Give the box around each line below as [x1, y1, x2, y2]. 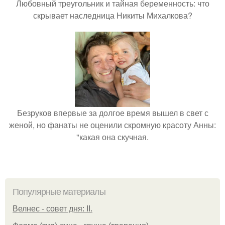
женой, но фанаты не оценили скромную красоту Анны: [9, 119, 216, 131]
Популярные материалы [13, 187, 105, 197]
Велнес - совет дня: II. [13, 204, 92, 213]
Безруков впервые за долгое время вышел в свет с [17, 107, 208, 119]
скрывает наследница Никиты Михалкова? [33, 10, 192, 21]
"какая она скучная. [76, 131, 149, 143]
